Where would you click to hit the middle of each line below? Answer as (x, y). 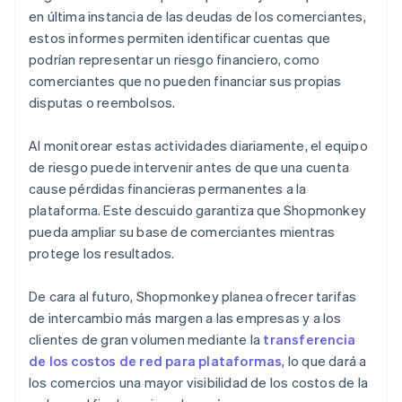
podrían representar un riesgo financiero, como (175, 59)
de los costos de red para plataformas (156, 360)
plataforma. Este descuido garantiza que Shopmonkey (198, 210)
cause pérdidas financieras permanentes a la (168, 188)
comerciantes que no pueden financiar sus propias (185, 80)
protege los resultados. (102, 253)
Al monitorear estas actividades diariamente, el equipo (198, 145)
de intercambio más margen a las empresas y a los (185, 317)
